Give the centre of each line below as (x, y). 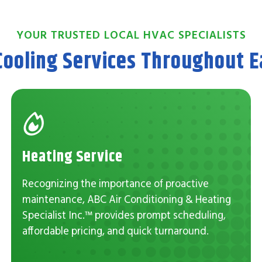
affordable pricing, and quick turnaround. (115, 231)
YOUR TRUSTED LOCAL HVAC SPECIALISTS (131, 34)
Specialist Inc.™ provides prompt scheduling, (124, 215)
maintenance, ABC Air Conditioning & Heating (126, 199)
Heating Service (72, 156)
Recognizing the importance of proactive (115, 184)
